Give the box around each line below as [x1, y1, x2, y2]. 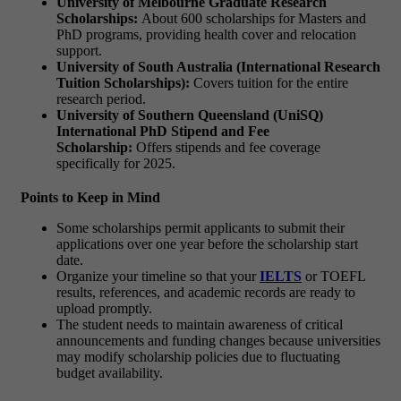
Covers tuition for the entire [190, 74, 348, 90]
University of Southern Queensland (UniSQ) [56, 107, 323, 123]
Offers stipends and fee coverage [136, 139, 320, 155]
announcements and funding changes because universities [56, 332, 380, 348]
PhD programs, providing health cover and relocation [56, 26, 356, 42]
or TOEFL [302, 268, 365, 284]
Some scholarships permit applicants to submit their [56, 219, 345, 235]
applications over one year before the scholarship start [56, 235, 358, 252]
